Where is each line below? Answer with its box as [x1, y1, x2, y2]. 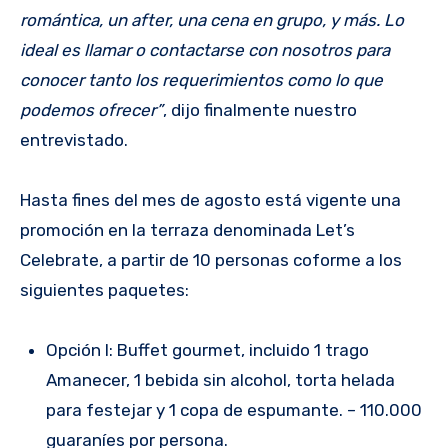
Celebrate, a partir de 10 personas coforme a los [20, 249, 402, 270]
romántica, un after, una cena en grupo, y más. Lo [20, 9, 404, 30]
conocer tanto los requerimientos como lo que [20, 69, 383, 90]
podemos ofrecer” [20, 99, 163, 120]
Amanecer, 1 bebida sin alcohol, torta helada [45, 369, 395, 390]
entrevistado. [20, 129, 128, 150]
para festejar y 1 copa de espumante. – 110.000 [45, 399, 422, 420]
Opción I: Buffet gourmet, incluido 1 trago [45, 339, 369, 360]
